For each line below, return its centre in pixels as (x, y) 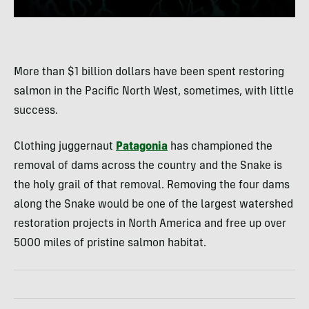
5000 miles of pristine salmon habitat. (110, 244)
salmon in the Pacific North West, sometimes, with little (154, 92)
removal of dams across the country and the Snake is (148, 167)
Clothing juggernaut (65, 147)
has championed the (220, 147)
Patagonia (142, 147)
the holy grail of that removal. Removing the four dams (152, 186)
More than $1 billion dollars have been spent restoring (149, 73)
